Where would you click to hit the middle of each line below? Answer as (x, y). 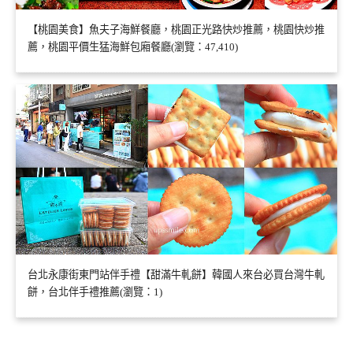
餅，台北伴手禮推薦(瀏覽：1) (95, 292)
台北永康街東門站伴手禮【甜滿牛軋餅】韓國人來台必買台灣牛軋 (176, 275)
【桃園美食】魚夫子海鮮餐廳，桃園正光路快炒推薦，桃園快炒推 (176, 30)
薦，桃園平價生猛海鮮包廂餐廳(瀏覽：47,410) (133, 47)
